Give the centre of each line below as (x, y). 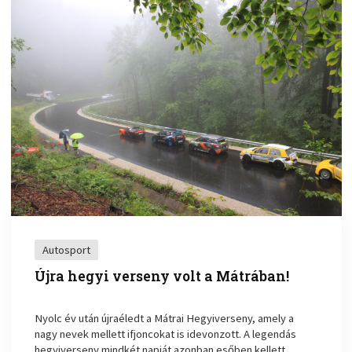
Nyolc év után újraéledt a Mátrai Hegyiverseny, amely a (165, 319)
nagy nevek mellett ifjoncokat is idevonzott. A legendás (166, 334)
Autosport (67, 250)
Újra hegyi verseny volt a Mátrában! (162, 277)
